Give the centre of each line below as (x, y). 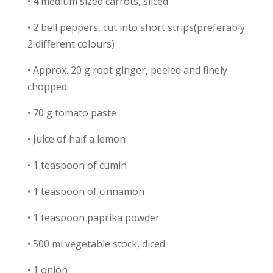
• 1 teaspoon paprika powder (93, 217)
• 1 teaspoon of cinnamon (86, 191)
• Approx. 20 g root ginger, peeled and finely (127, 70)
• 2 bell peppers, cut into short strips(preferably (136, 27)
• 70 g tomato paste (72, 112)
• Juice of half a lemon (76, 139)
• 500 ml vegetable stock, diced (96, 243)
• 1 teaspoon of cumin (77, 165)
